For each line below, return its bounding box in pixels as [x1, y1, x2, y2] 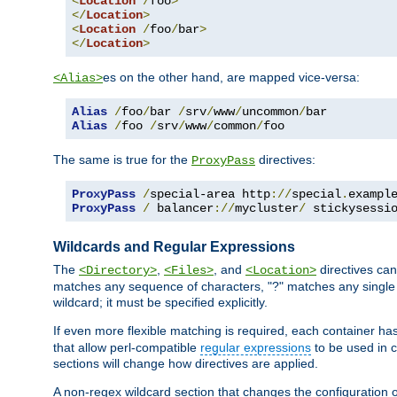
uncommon [242, 104, 299, 119]
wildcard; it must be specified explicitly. [53, 294, 268, 309]
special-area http [150, 186, 270, 201]
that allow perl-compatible [53, 339, 200, 354]
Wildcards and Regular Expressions [53, 239, 295, 255]
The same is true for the [53, 152, 191, 167]
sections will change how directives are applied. [53, 355, 318, 370]
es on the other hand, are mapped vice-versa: [103, 69, 360, 84]
